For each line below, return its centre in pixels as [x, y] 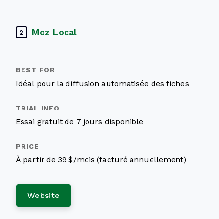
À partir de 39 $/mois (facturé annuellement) [101, 160]
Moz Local [54, 32]
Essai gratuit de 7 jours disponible [80, 121]
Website [44, 195]
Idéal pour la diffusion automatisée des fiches [102, 83]
